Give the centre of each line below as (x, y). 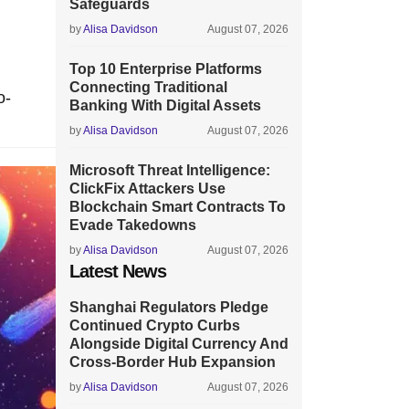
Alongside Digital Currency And (179, 344)
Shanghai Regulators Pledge (169, 307)
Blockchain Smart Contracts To (178, 207)
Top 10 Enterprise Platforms (166, 69)
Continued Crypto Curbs (155, 325)
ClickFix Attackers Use (147, 189)
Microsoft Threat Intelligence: (170, 170)
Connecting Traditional (148, 87)
